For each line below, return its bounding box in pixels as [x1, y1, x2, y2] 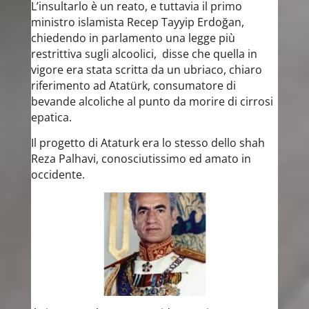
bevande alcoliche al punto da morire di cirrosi [30, 94, 273, 109]
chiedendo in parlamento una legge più [30, 30, 235, 46]
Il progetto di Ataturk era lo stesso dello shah [30, 135, 265, 150]
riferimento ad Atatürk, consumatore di [30, 78, 236, 93]
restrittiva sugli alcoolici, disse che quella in [30, 46, 257, 61]
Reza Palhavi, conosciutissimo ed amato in [30, 151, 251, 166]
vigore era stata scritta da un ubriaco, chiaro [30, 62, 262, 77]
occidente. [30, 167, 85, 182]
